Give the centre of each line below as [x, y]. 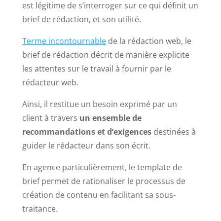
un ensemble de [110, 118]
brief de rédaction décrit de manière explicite [106, 55]
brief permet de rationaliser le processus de [104, 181]
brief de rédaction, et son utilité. [81, 19]
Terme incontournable [64, 41]
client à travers [51, 118]
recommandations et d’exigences [87, 132]
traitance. [40, 209]
